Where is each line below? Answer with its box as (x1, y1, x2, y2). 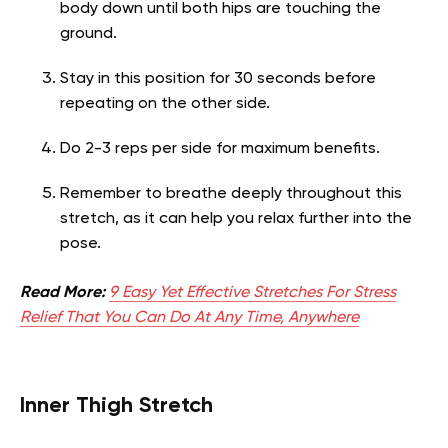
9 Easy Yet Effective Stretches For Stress (109, 284, 396, 301)
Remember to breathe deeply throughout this (60, 185, 402, 202)
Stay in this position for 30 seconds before (60, 70, 376, 87)
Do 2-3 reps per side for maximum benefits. (60, 140, 384, 157)
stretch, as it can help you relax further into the (60, 210, 412, 227)
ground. (60, 25, 121, 42)
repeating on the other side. (60, 95, 274, 112)
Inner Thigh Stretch (20, 394, 213, 417)
